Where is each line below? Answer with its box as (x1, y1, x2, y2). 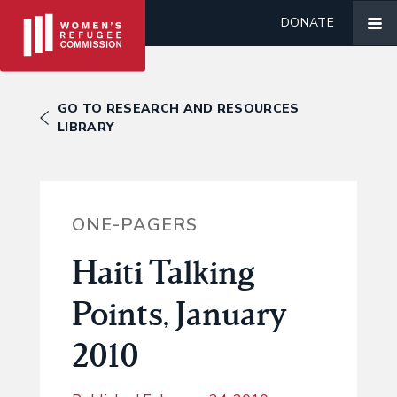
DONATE (281, 14, 334, 31)
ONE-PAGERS (71, 212, 198, 237)
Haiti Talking (71, 249, 255, 292)
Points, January (71, 291, 287, 334)
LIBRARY (58, 119, 114, 136)
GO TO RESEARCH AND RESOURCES (58, 100, 300, 117)
